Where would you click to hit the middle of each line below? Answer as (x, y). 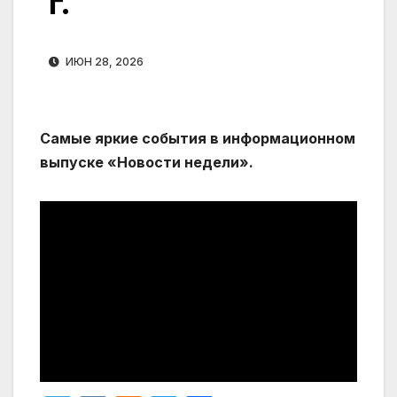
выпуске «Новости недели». (147, 163)
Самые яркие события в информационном (198, 139)
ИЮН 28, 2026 (103, 62)
